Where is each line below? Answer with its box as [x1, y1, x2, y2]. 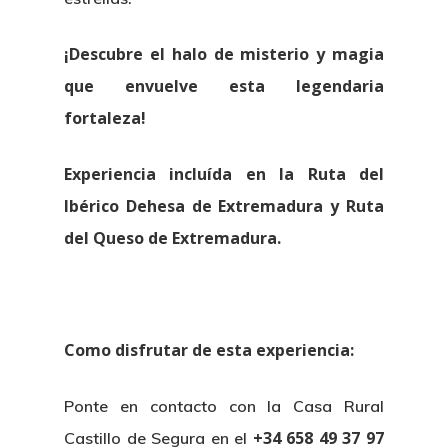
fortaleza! [64, 107, 147, 130]
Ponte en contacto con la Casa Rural [64, 396, 384, 417]
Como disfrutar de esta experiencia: [64, 339, 355, 362]
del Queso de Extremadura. [64, 227, 282, 250]
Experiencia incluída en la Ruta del [64, 163, 384, 186]
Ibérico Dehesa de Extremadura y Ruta [64, 195, 384, 218]
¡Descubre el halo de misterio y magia [64, 43, 384, 66]
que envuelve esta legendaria [64, 75, 384, 98]
